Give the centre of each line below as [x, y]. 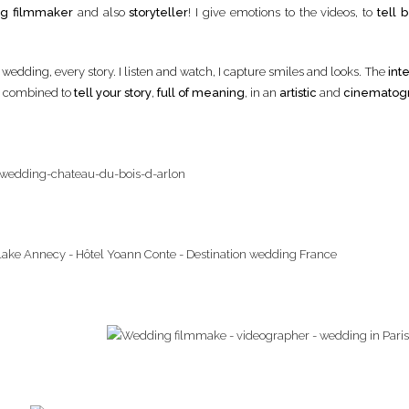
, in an [262, 93]
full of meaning [201, 93]
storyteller [159, 12]
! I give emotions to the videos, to [283, 12]
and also [101, 12]
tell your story [113, 93]
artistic [298, 93]
